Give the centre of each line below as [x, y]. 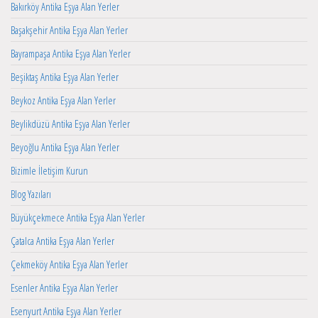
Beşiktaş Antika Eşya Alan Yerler [65, 77]
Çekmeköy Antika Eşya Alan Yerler [69, 264]
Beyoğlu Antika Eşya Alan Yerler [65, 147]
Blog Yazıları [31, 194]
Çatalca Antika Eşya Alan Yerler [62, 241]
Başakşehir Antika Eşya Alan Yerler [69, 30]
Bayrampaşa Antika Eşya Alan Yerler [71, 54]
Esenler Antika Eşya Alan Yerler [64, 288]
